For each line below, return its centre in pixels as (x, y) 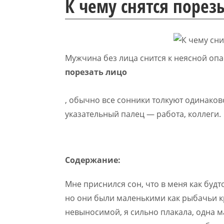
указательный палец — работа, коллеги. (143, 114)
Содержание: (93, 160)
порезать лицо (96, 72)
